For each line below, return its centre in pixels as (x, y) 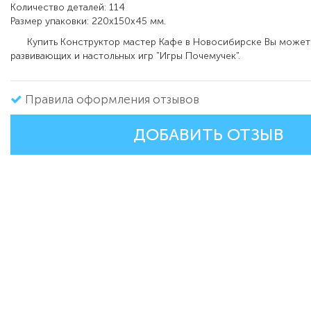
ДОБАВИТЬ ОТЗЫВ (208, 135)
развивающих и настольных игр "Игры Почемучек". (127, 56)
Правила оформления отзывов (112, 100)
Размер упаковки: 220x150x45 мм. (88, 22)
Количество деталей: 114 (68, 8)
